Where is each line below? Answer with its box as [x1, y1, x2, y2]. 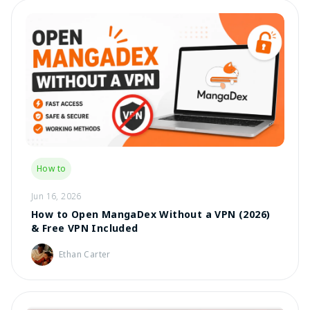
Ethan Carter [59, 248, 111, 260]
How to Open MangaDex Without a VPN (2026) [31, 208, 271, 221]
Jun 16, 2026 [31, 190, 82, 202]
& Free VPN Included [31, 221, 138, 235]
